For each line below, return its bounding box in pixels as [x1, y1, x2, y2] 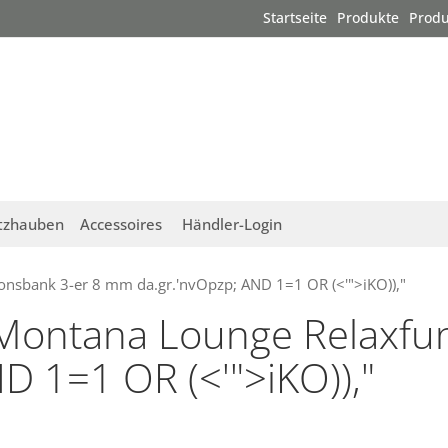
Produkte [337, 8, 399, 27]
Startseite [263, 8, 327, 27]
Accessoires [80, 214, 162, 235]
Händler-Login [182, 214, 282, 235]
